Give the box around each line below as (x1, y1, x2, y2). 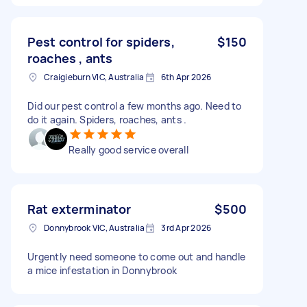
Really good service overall (69, 143, 188, 156)
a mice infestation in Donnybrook (27, 263, 177, 277)
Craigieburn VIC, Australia (44, 71, 145, 83)
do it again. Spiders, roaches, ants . (27, 112, 187, 126)
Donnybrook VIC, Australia (44, 221, 145, 234)
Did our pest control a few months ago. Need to (27, 99, 242, 112)
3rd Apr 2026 (161, 221, 212, 234)
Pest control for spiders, (27, 33, 175, 50)
